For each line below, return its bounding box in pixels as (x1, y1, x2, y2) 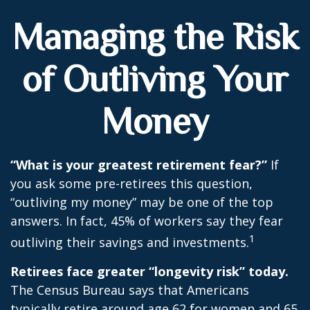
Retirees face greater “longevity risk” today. (10, 263, 289, 280)
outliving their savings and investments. (10, 234, 249, 250)
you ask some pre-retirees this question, (10, 175, 253, 192)
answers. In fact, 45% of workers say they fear (10, 212, 283, 229)
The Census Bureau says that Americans (10, 282, 249, 298)
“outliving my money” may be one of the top (10, 194, 273, 210)
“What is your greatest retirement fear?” (10, 156, 267, 173)
